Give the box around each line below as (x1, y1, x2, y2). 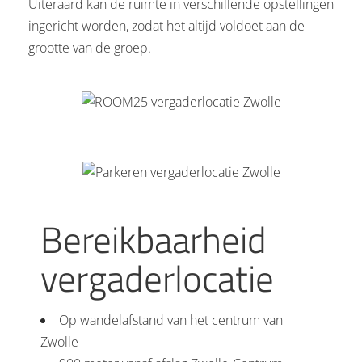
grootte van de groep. (28, 38, 151, 57)
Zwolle (40, 332, 78, 351)
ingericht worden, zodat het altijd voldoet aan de (28, 16, 305, 35)
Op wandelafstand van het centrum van (59, 310, 283, 329)
